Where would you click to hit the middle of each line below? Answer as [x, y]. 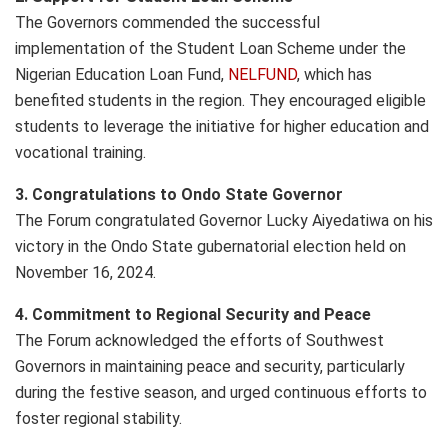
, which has [334, 75]
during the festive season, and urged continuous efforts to [221, 393]
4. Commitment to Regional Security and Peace [193, 315]
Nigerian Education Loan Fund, [121, 75]
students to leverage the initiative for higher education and [222, 127]
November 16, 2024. [85, 273]
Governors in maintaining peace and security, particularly [210, 367]
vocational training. [80, 153]
